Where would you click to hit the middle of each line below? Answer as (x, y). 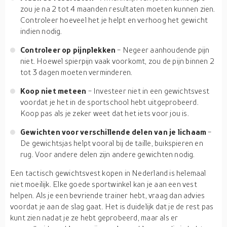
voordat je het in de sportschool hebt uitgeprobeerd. (109, 102)
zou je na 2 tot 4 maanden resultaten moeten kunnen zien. (118, 9)
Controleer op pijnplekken (69, 50)
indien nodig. (41, 31)
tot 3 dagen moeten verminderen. (77, 72)
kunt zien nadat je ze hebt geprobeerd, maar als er (94, 217)
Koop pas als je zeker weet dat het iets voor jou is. (105, 113)
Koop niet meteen (54, 91)
